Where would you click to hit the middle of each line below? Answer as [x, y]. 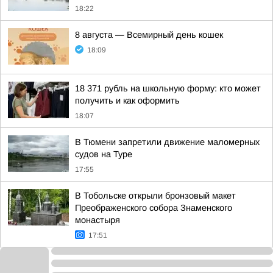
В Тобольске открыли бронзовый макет [155, 196]
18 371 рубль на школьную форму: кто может [168, 88]
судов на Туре [104, 154]
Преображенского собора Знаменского [154, 208]
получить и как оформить [127, 101]
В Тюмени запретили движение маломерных [167, 142]
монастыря [97, 220]
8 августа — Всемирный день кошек [149, 35]
